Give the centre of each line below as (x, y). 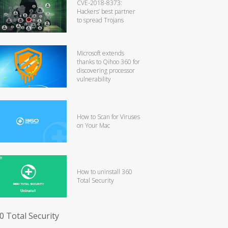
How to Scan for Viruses (108, 117)
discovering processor (106, 70)
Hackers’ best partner (106, 11)
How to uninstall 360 (105, 172)
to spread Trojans (100, 20)
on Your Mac (93, 125)
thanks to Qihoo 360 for (108, 62)
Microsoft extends (101, 53)
